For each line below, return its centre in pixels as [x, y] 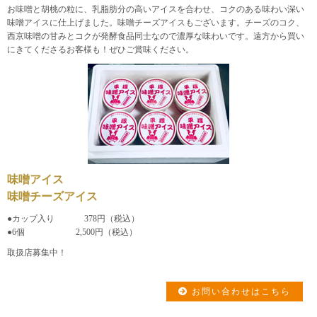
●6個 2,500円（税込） [72, 232]
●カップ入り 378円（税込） [73, 218]
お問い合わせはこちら [240, 291]
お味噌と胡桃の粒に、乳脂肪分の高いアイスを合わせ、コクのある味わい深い [156, 9]
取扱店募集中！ [37, 252]
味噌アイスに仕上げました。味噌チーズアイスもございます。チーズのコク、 [156, 22]
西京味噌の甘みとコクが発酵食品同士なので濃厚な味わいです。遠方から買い [156, 36]
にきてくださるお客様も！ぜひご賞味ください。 [100, 49]
